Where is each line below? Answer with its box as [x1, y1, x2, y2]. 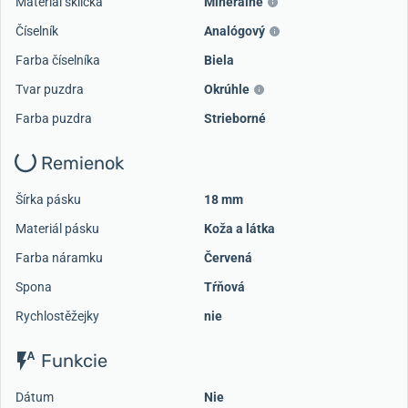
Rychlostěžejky [15, 309, 99, 324]
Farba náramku [15, 250, 103, 266]
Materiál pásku [15, 221, 99, 237]
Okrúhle [204, 82, 250, 97]
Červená [204, 250, 252, 266]
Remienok [36, 152, 124, 175]
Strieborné [204, 111, 266, 127]
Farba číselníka [15, 53, 100, 68]
